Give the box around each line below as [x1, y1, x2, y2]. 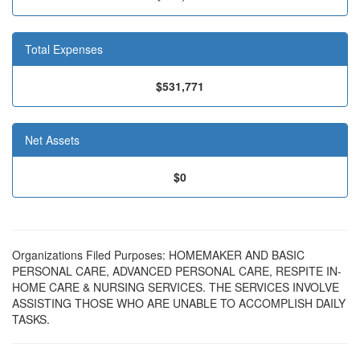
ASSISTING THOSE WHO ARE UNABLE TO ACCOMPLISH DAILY [12, 295, 346, 311]
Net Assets [25, 132, 80, 148]
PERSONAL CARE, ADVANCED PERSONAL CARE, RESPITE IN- [12, 263, 342, 279]
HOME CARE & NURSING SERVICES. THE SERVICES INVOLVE [12, 279, 339, 295]
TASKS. [12, 311, 50, 327]
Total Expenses [25, 41, 103, 57]
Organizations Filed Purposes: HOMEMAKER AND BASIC [12, 247, 305, 263]
